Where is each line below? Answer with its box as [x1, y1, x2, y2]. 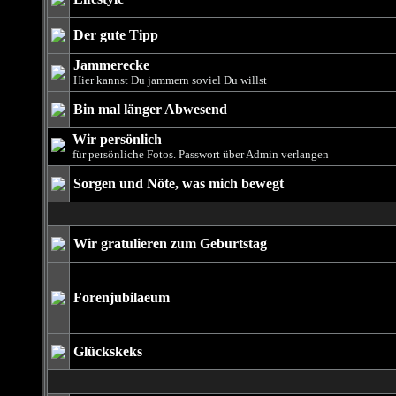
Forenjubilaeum [72, 290, 170, 305]
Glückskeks [72, 344, 142, 359]
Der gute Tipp [72, 27, 158, 42]
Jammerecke [72, 57, 149, 72]
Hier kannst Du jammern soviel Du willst [72, 73, 267, 87]
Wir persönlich [72, 132, 162, 147]
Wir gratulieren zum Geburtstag [72, 236, 267, 251]
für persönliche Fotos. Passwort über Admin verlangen [72, 148, 329, 161]
